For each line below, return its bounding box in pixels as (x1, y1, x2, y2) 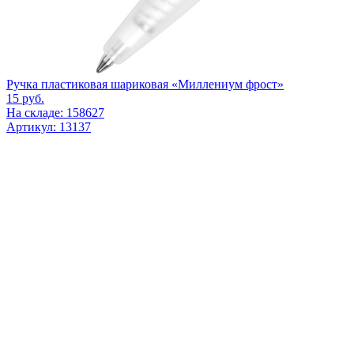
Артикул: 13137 (6, 119, 91, 134)
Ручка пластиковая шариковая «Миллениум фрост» (6, 77, 284, 91)
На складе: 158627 (6, 105, 104, 119)
